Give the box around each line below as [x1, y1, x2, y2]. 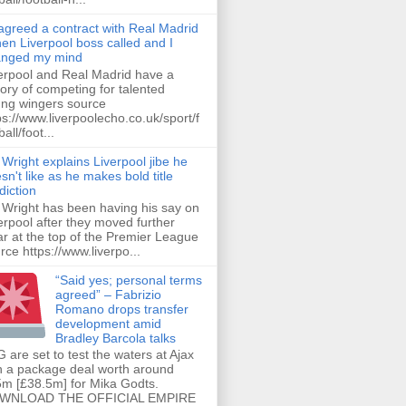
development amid [54, 315, 161, 331]
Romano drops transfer [54, 301, 188, 316]
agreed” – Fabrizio [54, 286, 161, 302]
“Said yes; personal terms [54, 272, 202, 287]
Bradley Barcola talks [54, 330, 176, 345]
